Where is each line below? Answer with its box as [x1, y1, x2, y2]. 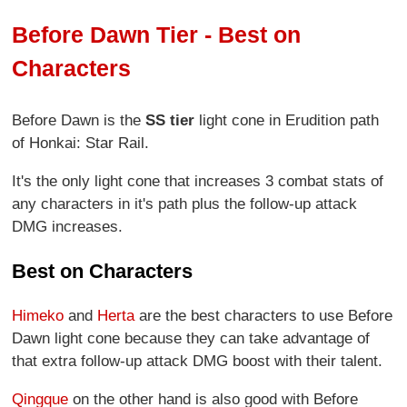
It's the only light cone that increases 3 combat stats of [12, 172, 384, 190]
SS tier [145, 111, 195, 129]
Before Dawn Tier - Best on [12, 21, 302, 47]
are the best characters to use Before [134, 306, 393, 324]
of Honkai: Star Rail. [12, 134, 150, 152]
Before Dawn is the [12, 111, 146, 129]
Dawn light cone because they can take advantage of [12, 329, 371, 347]
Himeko [12, 306, 65, 324]
